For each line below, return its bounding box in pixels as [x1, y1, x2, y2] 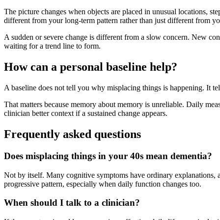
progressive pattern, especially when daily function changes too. [4, 179, 201, 188]
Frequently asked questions [4, 127, 141, 140]
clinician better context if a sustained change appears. [4, 109, 167, 118]
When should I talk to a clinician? [4, 197, 140, 208]
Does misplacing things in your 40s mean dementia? [4, 150, 212, 161]
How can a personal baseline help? [4, 60, 177, 74]
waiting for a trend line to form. [4, 42, 101, 51]
